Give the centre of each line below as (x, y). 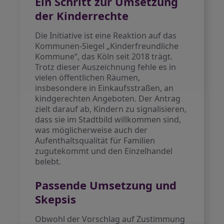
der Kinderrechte (82, 15)
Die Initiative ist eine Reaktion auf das (106, 35)
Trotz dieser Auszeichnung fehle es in (106, 67)
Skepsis (56, 199)
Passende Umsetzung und (106, 185)
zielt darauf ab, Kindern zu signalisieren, (111, 109)
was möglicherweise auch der (91, 130)
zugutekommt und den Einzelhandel (104, 151)
